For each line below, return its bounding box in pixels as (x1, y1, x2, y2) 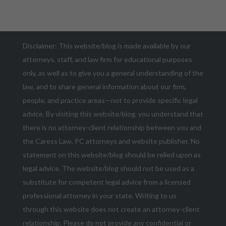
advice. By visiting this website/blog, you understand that (22, 109, 203, 119)
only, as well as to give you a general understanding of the (22, 69, 203, 78)
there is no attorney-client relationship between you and (22, 123, 201, 132)
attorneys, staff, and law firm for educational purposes (22, 55, 192, 64)
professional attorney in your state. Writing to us (22, 191, 177, 200)
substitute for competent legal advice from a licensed (22, 178, 191, 187)
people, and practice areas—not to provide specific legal (22, 96, 198, 105)
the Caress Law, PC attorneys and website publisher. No (22, 137, 200, 146)
